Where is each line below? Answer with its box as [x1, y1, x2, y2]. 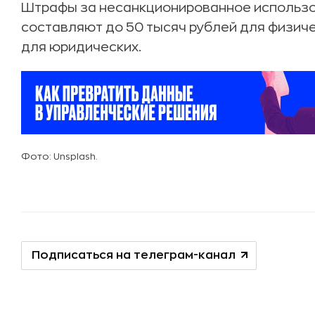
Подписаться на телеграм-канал [32, 250, 236, 261]
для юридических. [21, 41, 141, 53]
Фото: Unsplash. [21, 152, 98, 161]
